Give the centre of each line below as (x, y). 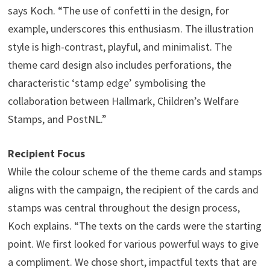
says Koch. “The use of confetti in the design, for (118, 10)
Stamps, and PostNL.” (57, 119)
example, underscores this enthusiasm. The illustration (130, 28)
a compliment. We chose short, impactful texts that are (132, 262)
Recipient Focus (46, 153)
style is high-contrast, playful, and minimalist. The (120, 46)
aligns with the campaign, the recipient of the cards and (133, 189)
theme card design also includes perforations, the (119, 64)
